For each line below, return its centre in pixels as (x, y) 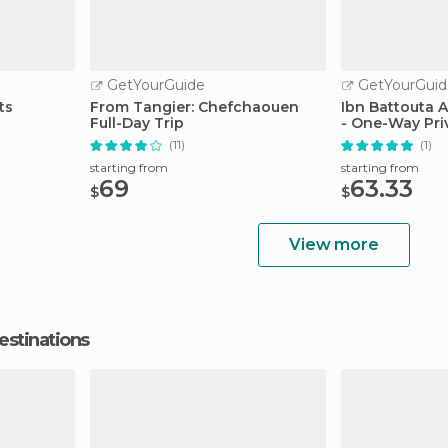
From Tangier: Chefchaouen (194, 107)
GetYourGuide (154, 85)
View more (334, 244)
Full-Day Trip (137, 123)
